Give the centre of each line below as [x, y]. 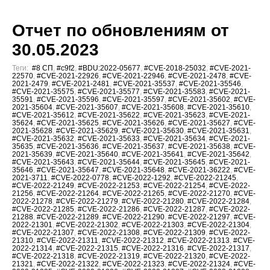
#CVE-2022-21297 [199, 217]
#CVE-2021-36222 [199, 170]
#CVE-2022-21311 [67, 241]
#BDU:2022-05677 [109, 68]
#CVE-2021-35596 [68, 100]
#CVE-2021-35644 [109, 162]
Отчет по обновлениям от [121, 31]
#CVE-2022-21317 [218, 249]
